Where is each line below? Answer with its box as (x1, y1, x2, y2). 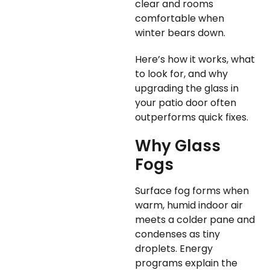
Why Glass (135, 135, 221, 157)
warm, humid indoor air (135, 198, 243, 213)
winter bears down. (135, 26, 225, 40)
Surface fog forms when (135, 184, 249, 198)
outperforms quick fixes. (135, 110, 248, 125)
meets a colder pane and (135, 213, 255, 227)
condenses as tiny (135, 227, 220, 242)
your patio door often (135, 96, 236, 110)
